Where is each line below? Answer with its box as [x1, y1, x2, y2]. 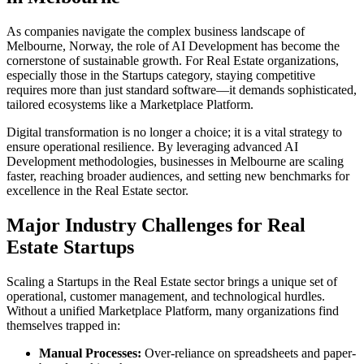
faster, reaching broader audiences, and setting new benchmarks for [6, 169, 349, 184]
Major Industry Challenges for [6, 214, 267, 236]
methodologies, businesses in [76, 154, 230, 169]
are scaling [286, 154, 344, 169]
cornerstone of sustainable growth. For [6, 54, 206, 68]
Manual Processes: [39, 346, 141, 361]
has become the [258, 39, 340, 54]
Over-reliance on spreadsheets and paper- [141, 346, 356, 361]
